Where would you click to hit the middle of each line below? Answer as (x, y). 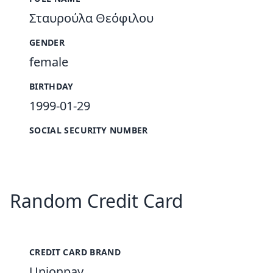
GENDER (47, 42)
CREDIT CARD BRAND (75, 252)
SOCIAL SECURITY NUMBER (89, 130)
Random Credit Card (96, 201)
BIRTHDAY (51, 86)
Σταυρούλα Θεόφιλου (91, 18)
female (49, 62)
